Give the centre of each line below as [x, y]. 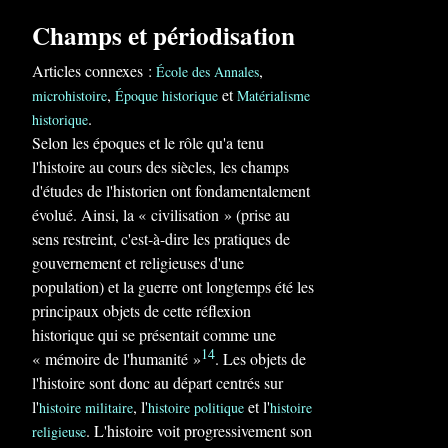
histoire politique [196, 407]
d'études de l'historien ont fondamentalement [171, 190]
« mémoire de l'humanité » [116, 358]
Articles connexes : [94, 70]
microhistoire [69, 95]
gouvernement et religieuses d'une [138, 262]
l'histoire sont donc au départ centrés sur [157, 382]
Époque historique [166, 95]
